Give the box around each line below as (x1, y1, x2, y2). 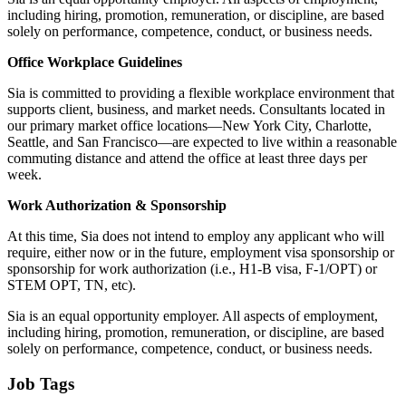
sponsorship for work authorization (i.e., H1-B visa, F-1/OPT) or (7, 261, 377, 277)
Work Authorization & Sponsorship (7, 198, 233, 214)
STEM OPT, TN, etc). (7, 277, 136, 294)
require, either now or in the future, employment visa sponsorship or (7, 245, 394, 261)
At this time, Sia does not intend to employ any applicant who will (7, 228, 384, 245)
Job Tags (7, 373, 74, 393)
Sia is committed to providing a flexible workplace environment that (7, 85, 394, 101)
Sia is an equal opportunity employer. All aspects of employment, (7, 308, 378, 324)
